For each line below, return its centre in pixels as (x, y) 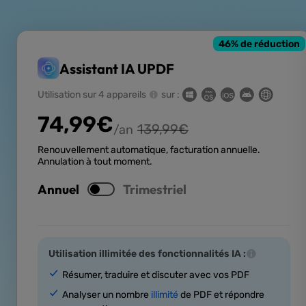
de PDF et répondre (221, 295)
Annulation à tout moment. (95, 162)
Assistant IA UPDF (117, 68)
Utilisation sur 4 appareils (92, 95)
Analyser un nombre (107, 295)
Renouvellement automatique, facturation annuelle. (149, 150)
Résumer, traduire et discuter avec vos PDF (156, 275)
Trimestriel (155, 190)
